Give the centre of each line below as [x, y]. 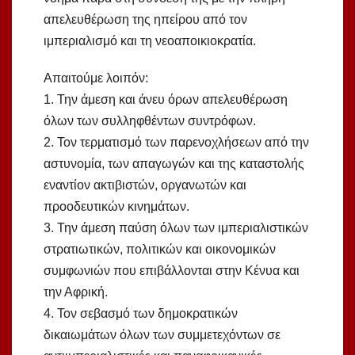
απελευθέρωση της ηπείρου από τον [145, 20]
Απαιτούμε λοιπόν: [96, 78]
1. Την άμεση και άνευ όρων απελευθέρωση [166, 100]
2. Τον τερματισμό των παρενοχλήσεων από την [176, 143]
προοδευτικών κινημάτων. [116, 207]
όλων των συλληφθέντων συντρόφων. [150, 121]
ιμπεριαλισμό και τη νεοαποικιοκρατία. [150, 41]
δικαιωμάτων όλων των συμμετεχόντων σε [162, 335]
